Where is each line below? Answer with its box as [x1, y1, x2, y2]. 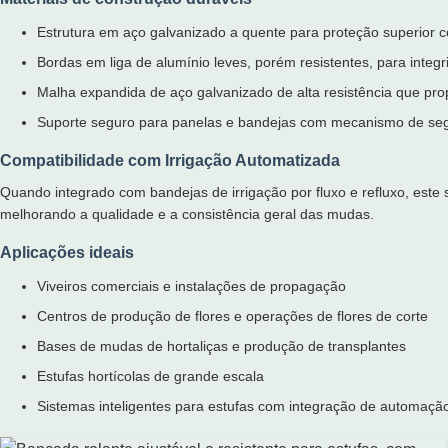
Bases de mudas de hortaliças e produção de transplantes [36, 338, 406, 354]
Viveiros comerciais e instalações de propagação [36, 278, 346, 294]
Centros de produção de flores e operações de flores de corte [36, 308, 428, 324]
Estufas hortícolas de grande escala [36, 368, 264, 384]
